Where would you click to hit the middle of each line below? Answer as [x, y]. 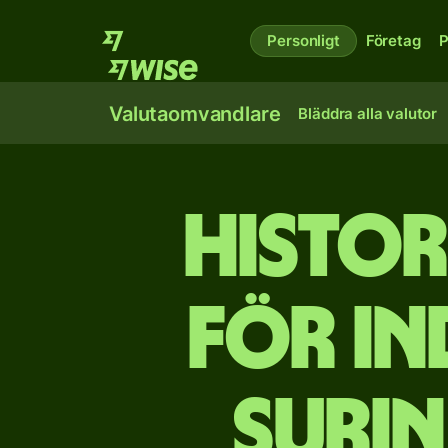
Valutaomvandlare [195, 114]
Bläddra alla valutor [368, 113]
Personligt [303, 40]
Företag [393, 40]
